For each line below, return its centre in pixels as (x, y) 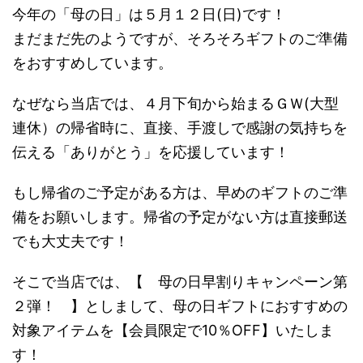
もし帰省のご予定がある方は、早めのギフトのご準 (180, 192)
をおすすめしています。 (92, 63)
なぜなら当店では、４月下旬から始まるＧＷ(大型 (175, 103)
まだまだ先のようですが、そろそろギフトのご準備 (180, 38)
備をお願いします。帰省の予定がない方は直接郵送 (180, 217)
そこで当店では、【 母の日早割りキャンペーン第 (180, 282)
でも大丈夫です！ (70, 241)
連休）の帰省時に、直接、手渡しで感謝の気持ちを (180, 128)
